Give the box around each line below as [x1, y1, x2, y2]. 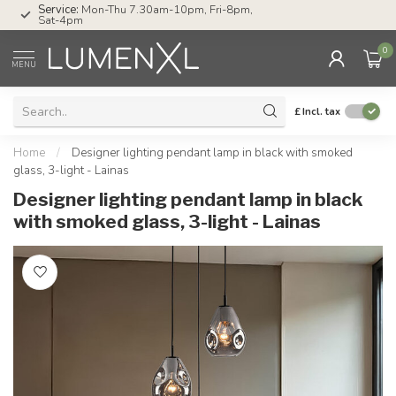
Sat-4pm [38, 12, 83, 28]
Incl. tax [302, 104, 340, 118]
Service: [38, 2, 79, 18]
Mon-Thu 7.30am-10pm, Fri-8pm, [79, 2, 253, 18]
